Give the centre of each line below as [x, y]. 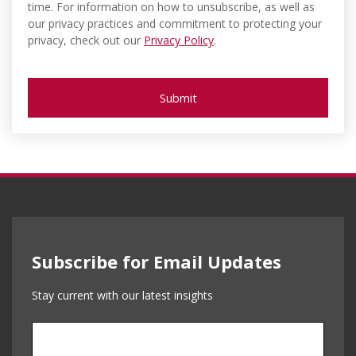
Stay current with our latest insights [122, 296]
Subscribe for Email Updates [157, 262]
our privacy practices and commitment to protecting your [175, 23]
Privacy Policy [179, 40]
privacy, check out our [86, 40]
